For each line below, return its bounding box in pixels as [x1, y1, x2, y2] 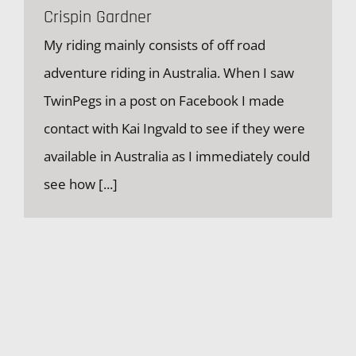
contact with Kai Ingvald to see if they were [44, 119, 305, 137]
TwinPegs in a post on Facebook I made [44, 91, 284, 110]
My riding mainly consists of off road [44, 36, 265, 54]
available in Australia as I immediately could [44, 147, 310, 165]
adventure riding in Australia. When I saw [44, 64, 294, 82]
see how [44, 175, 99, 193]
